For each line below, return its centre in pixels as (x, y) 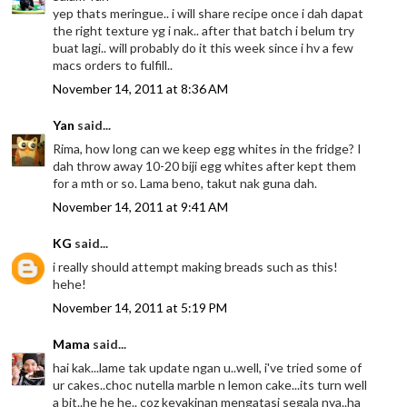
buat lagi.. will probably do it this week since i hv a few (203, 47)
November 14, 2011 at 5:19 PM (140, 307)
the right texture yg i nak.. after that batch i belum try (204, 30)
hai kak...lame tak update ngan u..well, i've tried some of (208, 367)
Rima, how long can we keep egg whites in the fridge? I (208, 148)
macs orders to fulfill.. (113, 65)
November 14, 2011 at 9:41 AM (141, 206)
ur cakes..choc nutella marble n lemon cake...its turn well (210, 384)
